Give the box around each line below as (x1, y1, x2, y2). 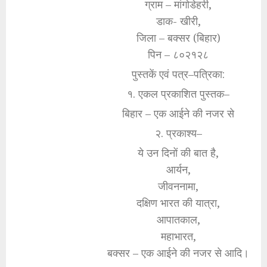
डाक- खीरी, (156, 13, 201, 28)
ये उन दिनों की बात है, (138, 145, 219, 160)
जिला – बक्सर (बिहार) (136, 30, 221, 45)
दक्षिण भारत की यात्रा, (136, 195, 220, 210)
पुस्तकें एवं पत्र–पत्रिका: (132, 66, 225, 81)
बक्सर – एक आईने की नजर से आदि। (107, 245, 249, 260)
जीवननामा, (158, 178, 198, 193)
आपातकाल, (156, 212, 200, 226)
